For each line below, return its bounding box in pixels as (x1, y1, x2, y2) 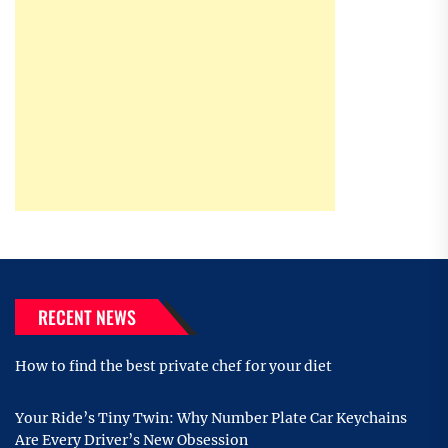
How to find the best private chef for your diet (15, 357, 332, 376)
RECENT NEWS (38, 304, 136, 331)
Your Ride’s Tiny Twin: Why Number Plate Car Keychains (15, 409, 407, 428)
